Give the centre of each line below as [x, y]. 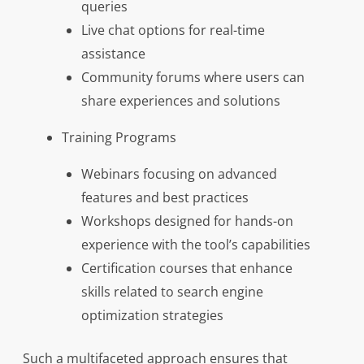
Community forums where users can [193, 77]
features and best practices [165, 197]
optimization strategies [152, 315]
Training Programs [119, 137]
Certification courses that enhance [186, 268]
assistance [113, 54]
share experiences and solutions [180, 101]
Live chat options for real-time [173, 30]
